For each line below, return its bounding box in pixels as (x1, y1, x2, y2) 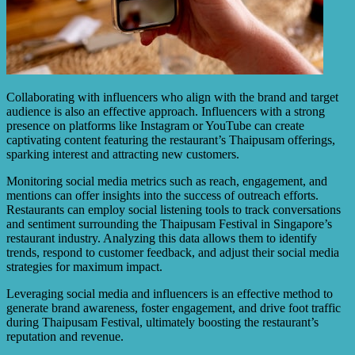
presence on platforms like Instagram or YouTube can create (6, 119, 304, 133)
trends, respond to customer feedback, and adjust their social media (6, 246, 339, 260)
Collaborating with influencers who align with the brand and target (6, 90, 338, 105)
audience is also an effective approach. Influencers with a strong (6, 105, 325, 119)
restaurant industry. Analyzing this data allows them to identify (6, 231, 317, 246)
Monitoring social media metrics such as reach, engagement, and (6, 174, 327, 189)
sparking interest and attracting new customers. (6, 147, 239, 162)
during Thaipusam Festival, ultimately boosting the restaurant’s (6, 315, 319, 330)
